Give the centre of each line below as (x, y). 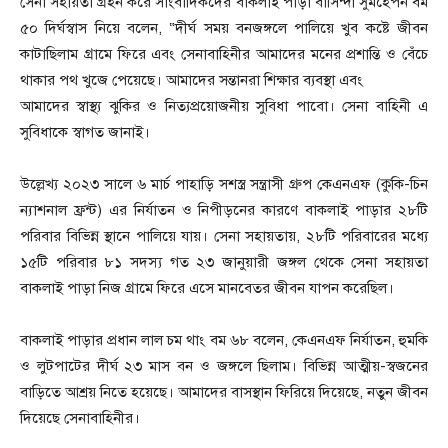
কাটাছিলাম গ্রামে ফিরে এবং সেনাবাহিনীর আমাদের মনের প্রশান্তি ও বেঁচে (224, 54)
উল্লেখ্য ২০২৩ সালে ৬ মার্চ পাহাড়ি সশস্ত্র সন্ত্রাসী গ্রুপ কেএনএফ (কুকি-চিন (224, 184)
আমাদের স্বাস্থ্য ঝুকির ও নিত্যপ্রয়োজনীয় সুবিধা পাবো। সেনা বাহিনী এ (224, 106)
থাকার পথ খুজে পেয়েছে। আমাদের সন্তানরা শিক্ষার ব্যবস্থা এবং (191, 80)
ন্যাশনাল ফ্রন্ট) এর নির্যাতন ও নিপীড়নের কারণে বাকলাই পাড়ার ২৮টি (224, 210)
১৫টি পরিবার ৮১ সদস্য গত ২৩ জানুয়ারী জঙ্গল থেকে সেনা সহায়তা (224, 262)
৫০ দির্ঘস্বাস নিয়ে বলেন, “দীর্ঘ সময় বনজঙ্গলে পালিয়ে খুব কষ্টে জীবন (224, 28)
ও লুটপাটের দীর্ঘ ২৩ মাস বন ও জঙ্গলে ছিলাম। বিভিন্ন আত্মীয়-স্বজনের (224, 366)
